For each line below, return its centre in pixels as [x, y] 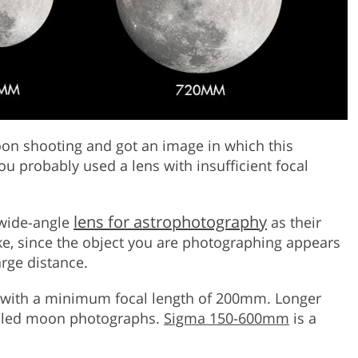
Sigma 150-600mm [227, 318]
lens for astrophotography [170, 222]
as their [294, 223]
